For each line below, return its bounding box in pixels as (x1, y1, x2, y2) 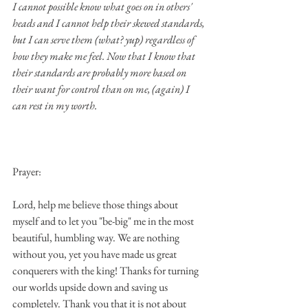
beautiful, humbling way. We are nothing (12, 230, 181, 245)
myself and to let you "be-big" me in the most (12, 213, 196, 228)
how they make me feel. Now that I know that (12, 48, 197, 63)
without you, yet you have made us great (12, 246, 179, 261)
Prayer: (12, 164, 41, 179)
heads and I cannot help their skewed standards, (12, 15, 206, 30)
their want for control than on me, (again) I (12, 81, 192, 96)
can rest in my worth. (12, 98, 97, 113)
